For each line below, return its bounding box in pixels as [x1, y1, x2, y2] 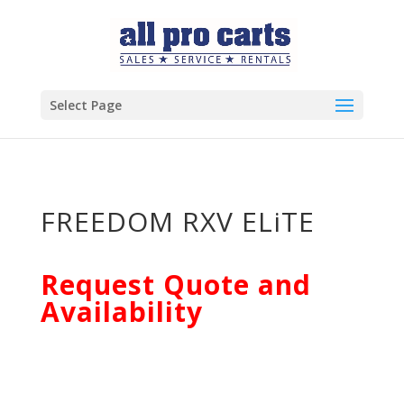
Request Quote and [40, 266, 311, 303]
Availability [40, 293, 203, 330]
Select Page [49, 96, 122, 114]
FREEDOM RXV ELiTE [40, 203, 315, 240]
